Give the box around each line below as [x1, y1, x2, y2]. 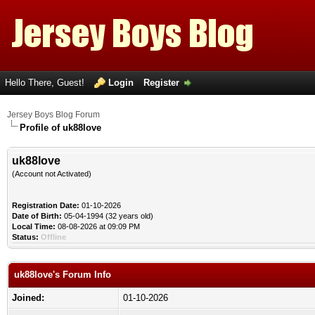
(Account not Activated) [12, 169, 91, 178]
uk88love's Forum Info [14, 269, 111, 280]
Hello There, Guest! [5, 77, 87, 88]
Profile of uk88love [20, 122, 101, 133]
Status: [12, 233, 39, 241]
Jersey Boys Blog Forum [7, 110, 100, 120]
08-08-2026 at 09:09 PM [56, 222, 140, 231]
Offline [41, 233, 66, 241]
